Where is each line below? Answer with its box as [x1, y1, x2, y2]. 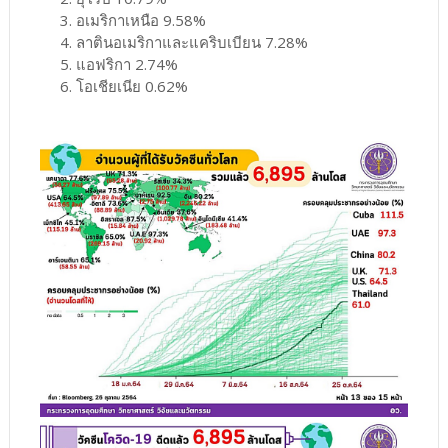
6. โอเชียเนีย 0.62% [39, 75, 188, 96]
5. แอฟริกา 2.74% [39, 53, 178, 74]
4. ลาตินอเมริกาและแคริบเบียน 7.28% [39, 31, 308, 52]
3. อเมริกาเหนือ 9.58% [39, 9, 206, 30]
